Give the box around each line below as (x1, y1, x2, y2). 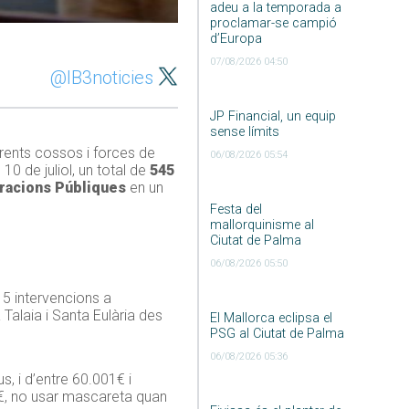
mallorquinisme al (209, 217, 314, 234)
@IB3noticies (50, 67, 154, 89)
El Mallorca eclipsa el (209, 310, 332, 327)
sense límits (209, 124, 279, 141)
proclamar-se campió (209, 16, 337, 32)
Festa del (209, 202, 262, 218)
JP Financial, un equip (209, 109, 336, 125)
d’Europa (209, 31, 262, 47)
